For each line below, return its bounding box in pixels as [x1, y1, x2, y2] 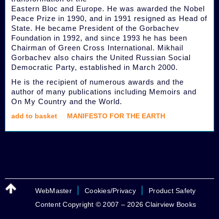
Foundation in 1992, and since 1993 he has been [11, 34, 187, 42]
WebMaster [35, 187, 72, 195]
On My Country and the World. [11, 97, 122, 106]
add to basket [11, 112, 57, 120]
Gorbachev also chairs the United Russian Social [11, 53, 191, 62]
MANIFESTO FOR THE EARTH [67, 112, 165, 120]
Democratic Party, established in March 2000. [11, 63, 178, 71]
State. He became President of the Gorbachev [11, 24, 179, 32]
